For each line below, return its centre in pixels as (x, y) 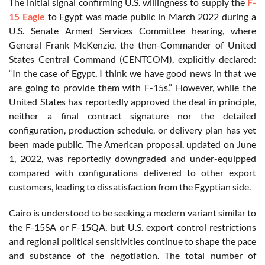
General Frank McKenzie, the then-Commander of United (132, 44)
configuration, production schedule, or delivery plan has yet (132, 130)
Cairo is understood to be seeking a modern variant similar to (132, 212)
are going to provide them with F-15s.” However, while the (132, 87)
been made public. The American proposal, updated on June (132, 144)
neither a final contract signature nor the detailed (132, 115)
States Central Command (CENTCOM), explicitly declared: (132, 59)
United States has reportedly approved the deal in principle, (132, 101)
